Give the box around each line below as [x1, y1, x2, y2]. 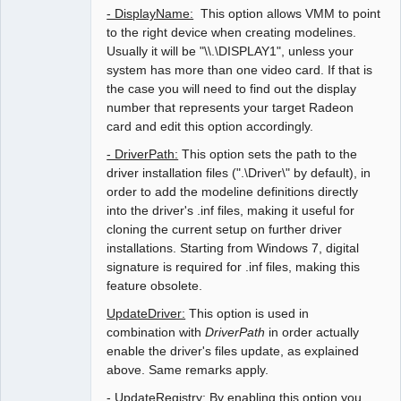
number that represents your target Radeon [107, 100, 354, 115]
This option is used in [185, 306, 310, 321]
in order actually [265, 325, 360, 340]
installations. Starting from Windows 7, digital [107, 241, 360, 256]
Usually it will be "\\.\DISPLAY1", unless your [107, 44, 354, 59]
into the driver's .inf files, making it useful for [107, 203, 355, 218]
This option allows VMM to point [193, 6, 381, 21]
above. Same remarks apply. [107, 363, 269, 378]
